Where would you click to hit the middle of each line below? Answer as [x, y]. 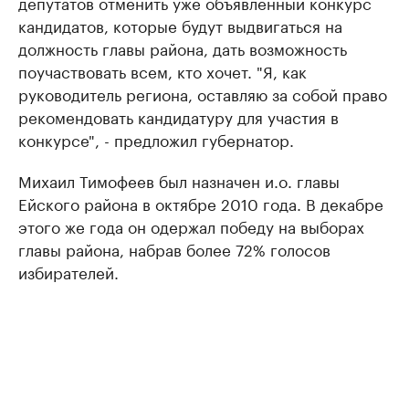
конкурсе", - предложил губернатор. [156, 139]
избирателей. [68, 271]
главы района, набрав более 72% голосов [174, 248]
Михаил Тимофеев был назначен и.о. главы [179, 180]
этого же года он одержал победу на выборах [191, 225]
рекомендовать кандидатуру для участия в [178, 116]
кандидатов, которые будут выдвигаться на [180, 25]
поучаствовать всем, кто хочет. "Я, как [163, 70]
